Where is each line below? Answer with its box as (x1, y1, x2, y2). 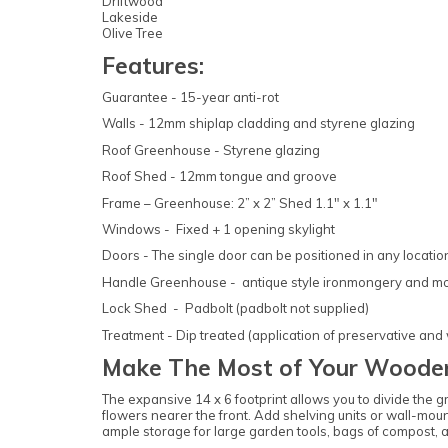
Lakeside (102, 8, 158, 25)
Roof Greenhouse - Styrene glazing (102, 141, 320, 158)
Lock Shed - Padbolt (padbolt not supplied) (102, 300, 369, 317)
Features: (102, 50, 204, 80)
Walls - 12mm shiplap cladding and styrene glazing (102, 115, 415, 132)
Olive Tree (102, 24, 163, 41)
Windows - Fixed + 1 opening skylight (102, 221, 335, 238)
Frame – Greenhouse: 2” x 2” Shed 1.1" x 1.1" (102, 194, 378, 211)
